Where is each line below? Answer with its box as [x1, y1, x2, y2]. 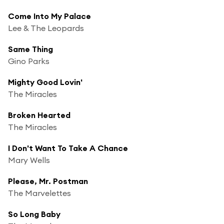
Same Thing [8, 43, 53, 54]
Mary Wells [8, 154, 50, 165]
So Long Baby [8, 208, 60, 219]
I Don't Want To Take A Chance [8, 142, 128, 153]
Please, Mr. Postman [8, 175, 90, 186]
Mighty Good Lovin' [8, 76, 82, 87]
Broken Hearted [8, 109, 70, 120]
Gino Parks [8, 55, 49, 66]
